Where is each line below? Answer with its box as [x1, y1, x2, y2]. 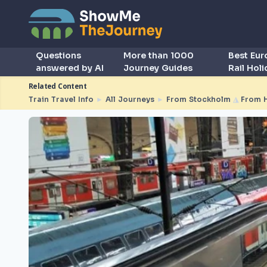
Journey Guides [123, 63, 193, 73]
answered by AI [36, 63, 104, 73]
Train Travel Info [29, 95, 94, 104]
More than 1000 [123, 50, 194, 61]
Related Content [29, 81, 86, 91]
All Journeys [105, 95, 154, 104]
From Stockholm [166, 95, 231, 104]
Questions [36, 50, 81, 61]
